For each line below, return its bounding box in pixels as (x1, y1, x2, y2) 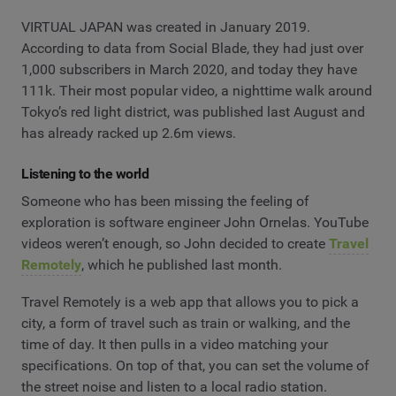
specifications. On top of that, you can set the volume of (21, 356, 369, 374)
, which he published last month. (81, 256, 282, 274)
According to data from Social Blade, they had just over (21, 39, 363, 57)
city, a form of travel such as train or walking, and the (21, 314, 350, 331)
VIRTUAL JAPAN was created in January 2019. (21, 18, 310, 35)
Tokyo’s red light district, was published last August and (21, 103, 365, 120)
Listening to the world (21, 164, 149, 182)
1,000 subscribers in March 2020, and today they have (21, 60, 357, 78)
